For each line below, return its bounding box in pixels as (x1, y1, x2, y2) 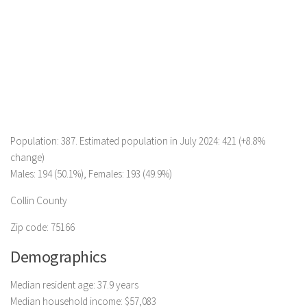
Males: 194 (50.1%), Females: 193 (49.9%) (10, 167, 172, 180)
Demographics (10, 246, 106, 267)
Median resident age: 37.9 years (10, 278, 138, 291)
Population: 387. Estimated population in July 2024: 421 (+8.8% (10, 134, 265, 147)
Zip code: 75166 (10, 221, 75, 234)
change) (10, 151, 45, 164)
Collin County (10, 194, 67, 207)
